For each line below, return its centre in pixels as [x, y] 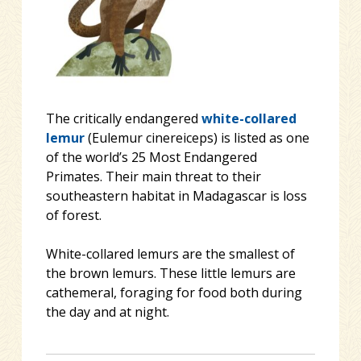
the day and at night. [107, 312]
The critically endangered [122, 119]
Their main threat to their [183, 177]
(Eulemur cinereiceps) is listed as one [197, 138]
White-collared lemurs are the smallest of [170, 254]
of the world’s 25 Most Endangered [151, 158]
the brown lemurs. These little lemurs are [170, 274]
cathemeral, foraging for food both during [174, 293]
